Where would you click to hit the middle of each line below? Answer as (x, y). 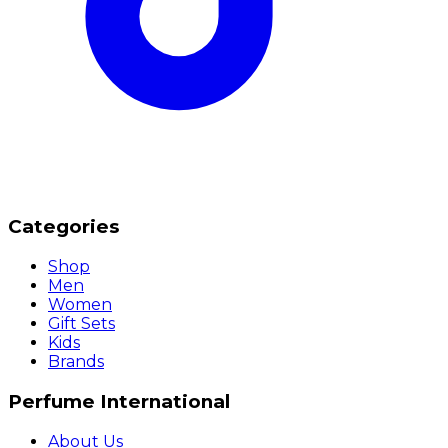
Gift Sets (81, 324)
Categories (63, 227)
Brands (76, 362)
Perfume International (119, 401)
